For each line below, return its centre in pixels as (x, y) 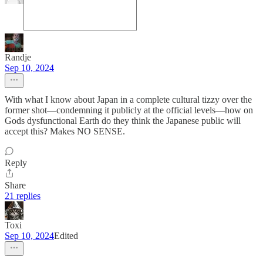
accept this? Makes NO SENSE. (65, 131)
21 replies (23, 196)
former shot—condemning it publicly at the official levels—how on (129, 110)
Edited (66, 236)
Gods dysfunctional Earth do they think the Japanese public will (123, 121)
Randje (18, 58)
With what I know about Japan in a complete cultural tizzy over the (128, 100)
